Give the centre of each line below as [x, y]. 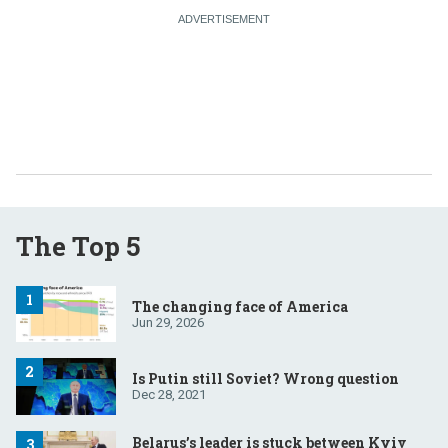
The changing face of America [240, 306]
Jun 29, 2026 [168, 322]
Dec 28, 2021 [169, 394]
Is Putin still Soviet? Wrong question [265, 378]
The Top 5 [78, 246]
